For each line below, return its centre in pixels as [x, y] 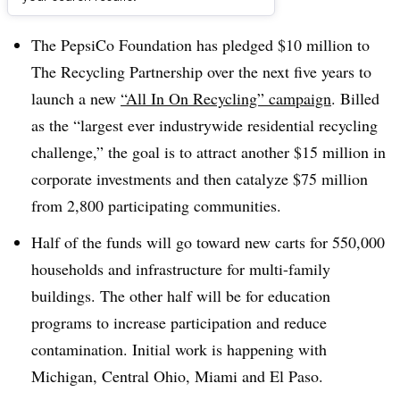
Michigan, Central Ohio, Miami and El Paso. [177, 375]
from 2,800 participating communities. [156, 205]
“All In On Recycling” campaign [226, 98]
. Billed [355, 98]
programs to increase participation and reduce [179, 322]
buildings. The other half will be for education [181, 295]
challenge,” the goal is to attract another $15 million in [208, 152]
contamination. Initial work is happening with [179, 349]
